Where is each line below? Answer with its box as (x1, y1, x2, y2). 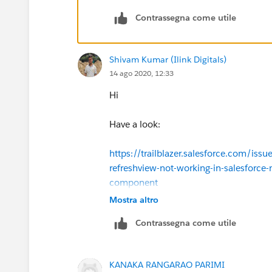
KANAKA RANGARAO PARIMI (109, 259, 225, 270)
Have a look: (109, 118, 160, 130)
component (109, 176, 158, 188)
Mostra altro (109, 194, 158, 205)
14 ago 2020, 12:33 (109, 67, 174, 78)
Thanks (109, 205, 139, 217)
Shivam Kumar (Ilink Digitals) (109, 53, 226, 65)
